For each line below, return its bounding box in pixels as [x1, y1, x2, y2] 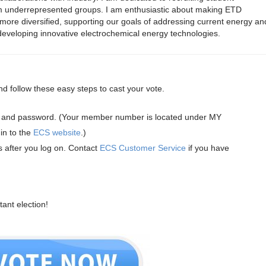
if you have [186, 142, 229, 153]
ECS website [33, 127, 81, 137]
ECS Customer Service [100, 142, 186, 153]
